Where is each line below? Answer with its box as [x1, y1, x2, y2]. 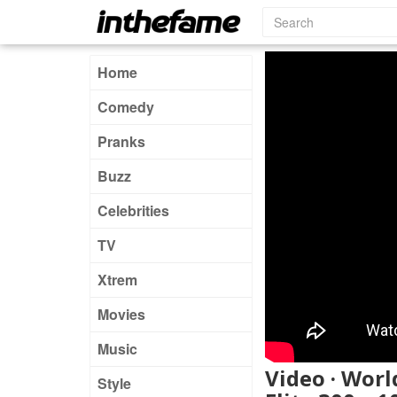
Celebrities [97, 200, 169, 221]
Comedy [97, 97, 154, 117]
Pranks [97, 131, 145, 152]
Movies [97, 304, 145, 324]
